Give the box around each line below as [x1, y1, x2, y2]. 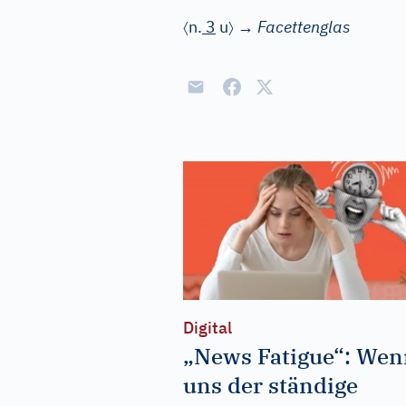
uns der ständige [183, 370, 358, 400]
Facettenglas [257, 16, 350, 37]
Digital [183, 316, 232, 338]
